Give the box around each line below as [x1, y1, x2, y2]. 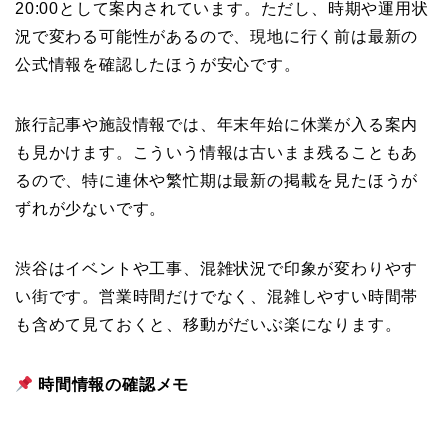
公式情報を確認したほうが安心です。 [15, 56, 301, 74]
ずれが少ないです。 [15, 200, 167, 218]
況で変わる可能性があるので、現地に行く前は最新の [15, 28, 419, 46]
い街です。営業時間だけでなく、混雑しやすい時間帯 [15, 288, 419, 306]
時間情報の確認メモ [38, 376, 190, 394]
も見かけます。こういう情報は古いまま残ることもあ [15, 144, 419, 162]
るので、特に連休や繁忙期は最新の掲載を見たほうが [15, 172, 419, 190]
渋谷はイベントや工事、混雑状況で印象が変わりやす [15, 260, 419, 278]
